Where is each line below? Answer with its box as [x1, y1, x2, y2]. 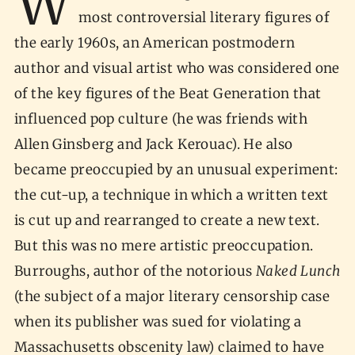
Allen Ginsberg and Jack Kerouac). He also [13, 135, 293, 153]
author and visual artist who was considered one [13, 59, 340, 77]
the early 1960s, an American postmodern [13, 33, 296, 52]
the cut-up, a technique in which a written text [13, 185, 329, 204]
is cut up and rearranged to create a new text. [13, 211, 320, 229]
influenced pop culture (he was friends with [13, 109, 308, 128]
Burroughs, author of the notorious [13, 261, 256, 280]
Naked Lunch [255, 261, 341, 280]
